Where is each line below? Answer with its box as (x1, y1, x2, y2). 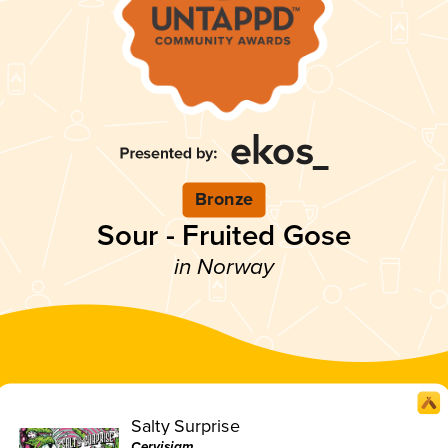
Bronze (195, 188, 253, 211)
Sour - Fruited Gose (97, 217, 351, 254)
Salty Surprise (131, 414, 240, 437)
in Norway (173, 253, 275, 281)
